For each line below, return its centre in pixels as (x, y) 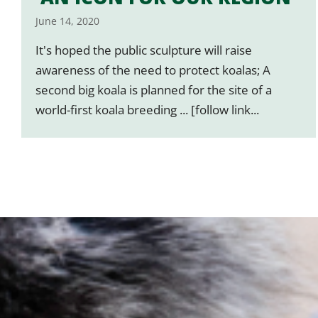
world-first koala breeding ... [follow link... (147, 109)
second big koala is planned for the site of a (154, 89)
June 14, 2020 (67, 21)
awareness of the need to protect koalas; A (153, 70)
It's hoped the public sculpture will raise (144, 50)
